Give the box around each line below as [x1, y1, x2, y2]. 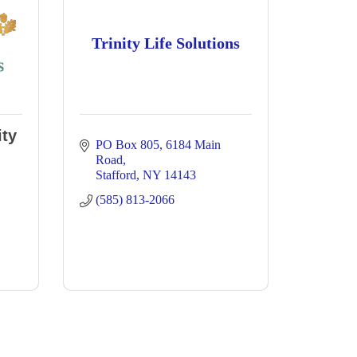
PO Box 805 [96, 138, 159, 151]
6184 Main [166, 138, 221, 151]
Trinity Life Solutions [92, 34, 240, 52]
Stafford [96, 168, 136, 182]
